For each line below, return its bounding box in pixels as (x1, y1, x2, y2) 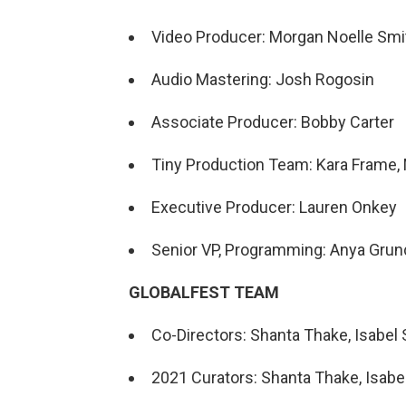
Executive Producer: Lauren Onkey (151, 198, 397, 217)
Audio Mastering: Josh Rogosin (151, 70, 374, 89)
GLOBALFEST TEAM (129, 283, 279, 302)
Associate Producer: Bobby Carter (151, 112, 394, 131)
